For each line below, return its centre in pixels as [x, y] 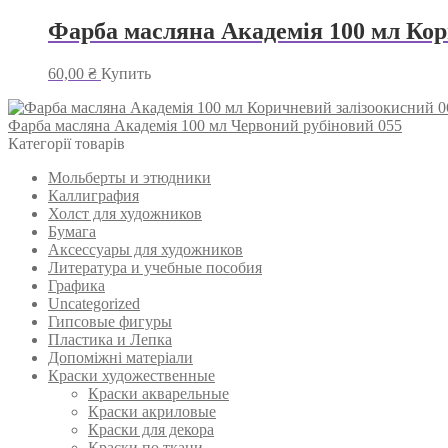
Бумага [72, 232]
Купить [126, 74]
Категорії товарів [66, 144]
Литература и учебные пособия [155, 268]
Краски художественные [131, 376]
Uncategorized [94, 304]
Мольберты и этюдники [129, 178]
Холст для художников [125, 214]
